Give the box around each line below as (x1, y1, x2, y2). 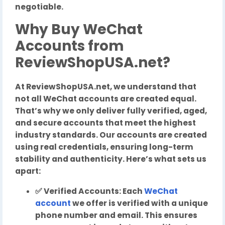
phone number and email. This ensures (35, 210, 197, 220)
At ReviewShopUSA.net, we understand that (15, 81, 196, 92)
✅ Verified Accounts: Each (35, 186, 144, 196)
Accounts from (15, 36, 124, 56)
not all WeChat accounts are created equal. (15, 93, 196, 104)
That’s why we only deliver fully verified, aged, (15, 105, 207, 116)
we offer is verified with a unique (71, 198, 208, 208)
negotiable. (15, 2, 63, 12)
